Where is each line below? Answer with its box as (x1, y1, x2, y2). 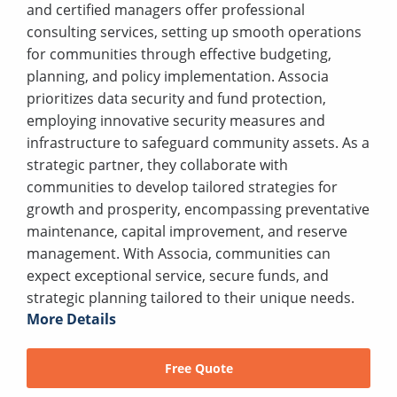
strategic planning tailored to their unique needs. (27, 288, 354, 308)
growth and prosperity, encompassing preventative (27, 199, 370, 220)
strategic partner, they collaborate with (27, 155, 288, 175)
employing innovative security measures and (27, 111, 325, 131)
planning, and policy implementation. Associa (27, 66, 329, 87)
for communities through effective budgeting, (27, 44, 331, 65)
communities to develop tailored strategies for (27, 177, 338, 198)
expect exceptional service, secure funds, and (27, 266, 329, 286)
